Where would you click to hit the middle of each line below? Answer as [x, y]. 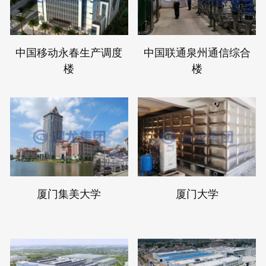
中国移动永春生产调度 [69, 52]
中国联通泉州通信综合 [197, 52]
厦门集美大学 [69, 193]
